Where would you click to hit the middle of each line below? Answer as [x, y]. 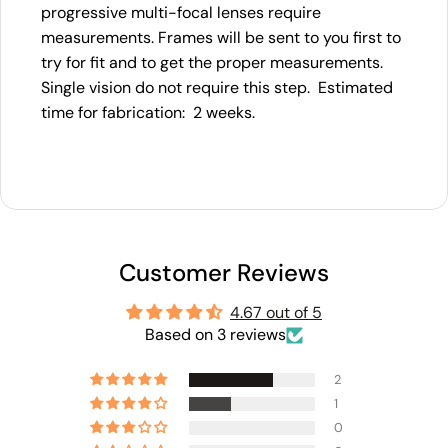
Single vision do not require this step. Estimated [217, 88]
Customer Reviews [224, 273]
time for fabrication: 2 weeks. [148, 113]
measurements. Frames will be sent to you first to [221, 38]
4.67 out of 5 [276, 313]
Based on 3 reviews [215, 335]
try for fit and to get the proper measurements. [214, 63]
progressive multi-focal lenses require [181, 13]
